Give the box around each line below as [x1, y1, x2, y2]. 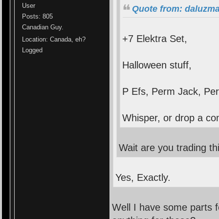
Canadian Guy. [22, 23, 64, 31]
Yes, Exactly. [115, 172, 171, 183]
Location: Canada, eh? [22, 36, 86, 44]
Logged [22, 46, 43, 54]
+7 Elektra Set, [122, 33, 188, 44]
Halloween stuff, [122, 59, 192, 70]
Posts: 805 [22, 13, 53, 21]
